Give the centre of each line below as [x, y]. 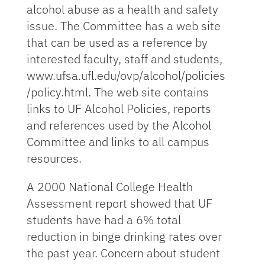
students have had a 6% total [104, 220]
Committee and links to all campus [118, 142]
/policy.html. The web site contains [117, 92]
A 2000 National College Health [109, 187]
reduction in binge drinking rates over [124, 236]
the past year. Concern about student [123, 253]
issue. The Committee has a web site [123, 26]
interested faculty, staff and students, [124, 59]
